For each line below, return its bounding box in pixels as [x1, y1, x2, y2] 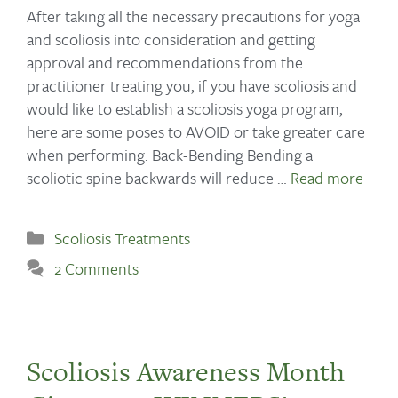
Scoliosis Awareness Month [27, 353, 345, 391]
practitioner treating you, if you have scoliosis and [27, 73, 357, 97]
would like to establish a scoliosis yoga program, [27, 96, 343, 120]
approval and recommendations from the [27, 50, 303, 74]
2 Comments [53, 257, 139, 281]
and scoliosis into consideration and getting [27, 27, 315, 51]
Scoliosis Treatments [53, 227, 190, 251]
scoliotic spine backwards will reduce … [27, 165, 291, 189]
